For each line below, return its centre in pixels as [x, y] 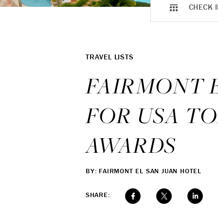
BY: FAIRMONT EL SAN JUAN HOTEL [144, 171]
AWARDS [131, 145]
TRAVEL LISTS [110, 57]
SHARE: [98, 195]
